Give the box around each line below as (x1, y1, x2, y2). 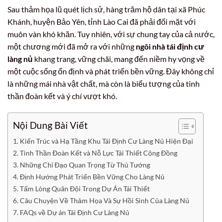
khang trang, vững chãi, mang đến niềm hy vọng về (33, 54, 205, 63)
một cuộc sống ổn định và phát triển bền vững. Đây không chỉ (7, 66, 214, 76)
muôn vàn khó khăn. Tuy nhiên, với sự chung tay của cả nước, (7, 29, 215, 39)
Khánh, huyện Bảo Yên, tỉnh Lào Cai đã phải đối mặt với (7, 17, 196, 26)
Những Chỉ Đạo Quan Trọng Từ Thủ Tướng (19, 160, 150, 169)
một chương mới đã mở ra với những (7, 42, 136, 51)
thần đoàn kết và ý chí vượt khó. (7, 91, 117, 101)
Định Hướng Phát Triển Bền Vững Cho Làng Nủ (19, 172, 165, 181)
